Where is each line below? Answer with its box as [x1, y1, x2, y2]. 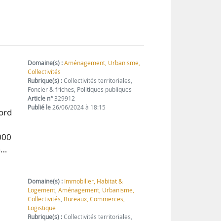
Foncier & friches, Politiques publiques [28, 85, 132, 94]
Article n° [28, 94, 53, 103]
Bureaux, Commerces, [64, 195, 125, 204]
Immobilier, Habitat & [64, 177, 123, 186]
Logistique [28, 204, 56, 213]
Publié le [28, 103, 51, 111]
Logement [28, 186, 56, 195]
